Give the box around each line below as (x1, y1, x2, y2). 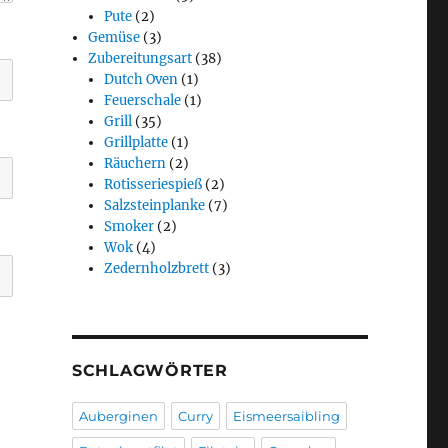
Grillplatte (104, 133, 169, 151)
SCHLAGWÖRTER (71, 360, 228, 380)
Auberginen (78, 407, 158, 424)
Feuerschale (104, 91, 182, 109)
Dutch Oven (104, 70, 179, 88)
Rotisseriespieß (104, 175, 203, 193)
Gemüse (88, 28, 141, 46)
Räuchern (104, 154, 167, 172)
